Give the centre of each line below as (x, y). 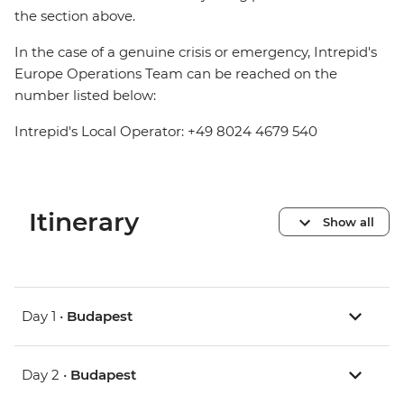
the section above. (75, 16)
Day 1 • (44, 317)
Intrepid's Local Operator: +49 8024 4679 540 (166, 132)
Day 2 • (46, 375)
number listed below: (85, 96)
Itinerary (84, 222)
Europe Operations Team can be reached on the (176, 74)
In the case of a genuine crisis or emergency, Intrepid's (196, 52)
